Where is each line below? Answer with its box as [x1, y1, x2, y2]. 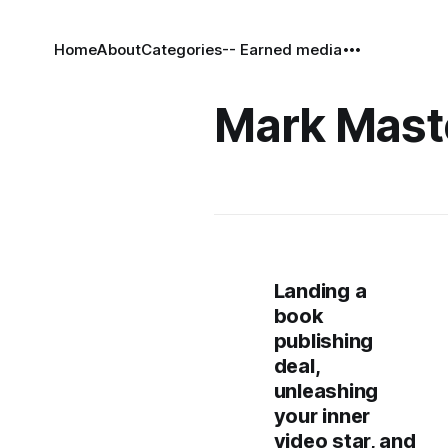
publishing [273, 329, 373, 353]
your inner [273, 404, 370, 428]
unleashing [273, 379, 378, 403]
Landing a [273, 279, 367, 303]
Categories [140, 40, 222, 59]
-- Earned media [221, 40, 342, 59]
